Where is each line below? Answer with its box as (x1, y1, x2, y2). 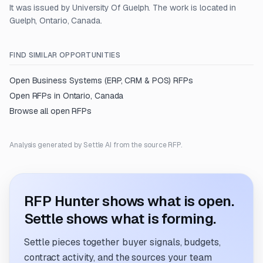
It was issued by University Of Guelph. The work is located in (9, 2, 237, 13)
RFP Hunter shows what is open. (24, 192, 234, 210)
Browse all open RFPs (9, 106, 92, 116)
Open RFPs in (9, 90, 63, 101)
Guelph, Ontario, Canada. (9, 15, 102, 26)
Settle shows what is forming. (24, 210, 216, 228)
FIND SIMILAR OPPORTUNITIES (9, 50, 120, 60)
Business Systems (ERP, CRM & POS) (32, 75, 171, 86)
